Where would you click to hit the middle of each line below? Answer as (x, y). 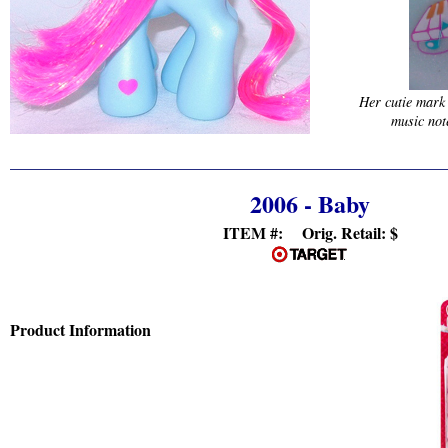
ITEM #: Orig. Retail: (306, 232)
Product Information (80, 329)
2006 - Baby (310, 203)
